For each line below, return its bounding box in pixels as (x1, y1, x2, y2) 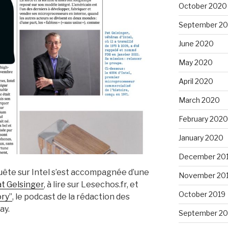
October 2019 (178, 190, 225, 198)
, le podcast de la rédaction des (12, 192, 130, 202)
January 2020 (178, 133, 223, 142)
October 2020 (178, 2, 227, 10)
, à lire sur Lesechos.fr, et (44, 180, 138, 190)
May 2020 (178, 58, 213, 67)
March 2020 (178, 96, 220, 104)
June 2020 (178, 39, 214, 48)
